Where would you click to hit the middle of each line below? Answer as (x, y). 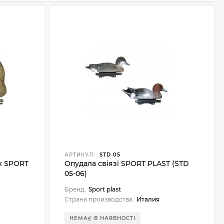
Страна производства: (99, 199)
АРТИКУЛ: (79, 155)
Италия (148, 199)
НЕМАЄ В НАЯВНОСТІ (102, 218)
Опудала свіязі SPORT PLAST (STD (126, 163)
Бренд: (75, 189)
